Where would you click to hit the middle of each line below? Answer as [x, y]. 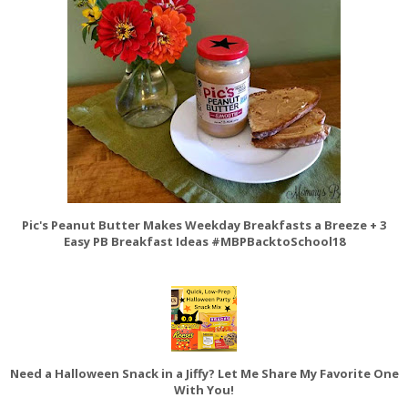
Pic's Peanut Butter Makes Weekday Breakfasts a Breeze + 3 [204, 224]
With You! [204, 389]
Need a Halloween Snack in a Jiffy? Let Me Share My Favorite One [204, 373]
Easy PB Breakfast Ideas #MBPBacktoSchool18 [204, 241]
